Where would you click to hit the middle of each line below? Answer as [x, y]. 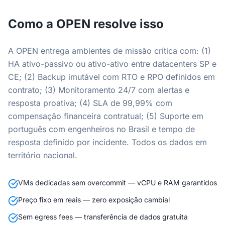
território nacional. [43, 155]
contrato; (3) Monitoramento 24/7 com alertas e [99, 90]
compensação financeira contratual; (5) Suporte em [106, 116]
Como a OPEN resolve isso [86, 24]
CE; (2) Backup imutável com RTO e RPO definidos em [111, 77]
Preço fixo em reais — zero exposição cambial [94, 200]
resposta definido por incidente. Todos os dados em [107, 142]
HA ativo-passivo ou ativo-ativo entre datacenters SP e [112, 64]
